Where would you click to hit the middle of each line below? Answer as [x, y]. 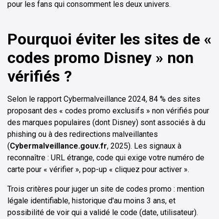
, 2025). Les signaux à [144, 146]
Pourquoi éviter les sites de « [109, 39]
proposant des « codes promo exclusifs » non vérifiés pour [108, 110]
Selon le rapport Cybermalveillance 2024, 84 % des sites [104, 99]
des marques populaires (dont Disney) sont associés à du [106, 122]
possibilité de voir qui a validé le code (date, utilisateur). [103, 212]
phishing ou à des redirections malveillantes [83, 134]
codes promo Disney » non [100, 57]
